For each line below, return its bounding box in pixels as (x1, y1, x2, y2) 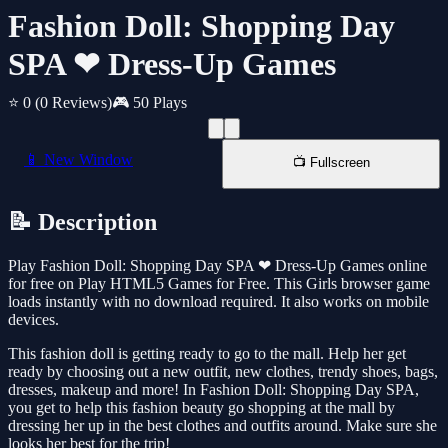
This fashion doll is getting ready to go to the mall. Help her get (8, 345, 406, 363)
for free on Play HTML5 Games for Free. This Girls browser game (8, 275, 430, 293)
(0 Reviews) (35, 94, 112, 112)
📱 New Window (24, 151, 133, 169)
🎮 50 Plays (112, 94, 187, 112)
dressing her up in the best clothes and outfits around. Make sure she (8, 417, 437, 435)
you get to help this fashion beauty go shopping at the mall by (8, 399, 395, 417)
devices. (8, 311, 59, 329)
